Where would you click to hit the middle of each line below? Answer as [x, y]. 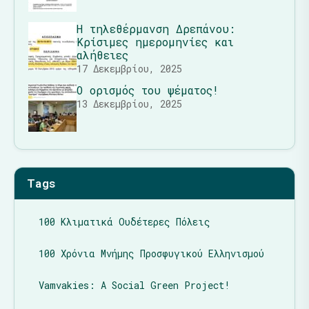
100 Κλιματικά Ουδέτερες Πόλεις [124, 221]
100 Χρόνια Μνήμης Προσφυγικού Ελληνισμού [151, 253]
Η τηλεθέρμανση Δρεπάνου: [156, 28]
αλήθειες [102, 54]
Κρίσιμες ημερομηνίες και [155, 41]
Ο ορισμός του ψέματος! [148, 90]
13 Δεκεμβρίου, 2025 [129, 103]
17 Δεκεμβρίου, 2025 [129, 68]
